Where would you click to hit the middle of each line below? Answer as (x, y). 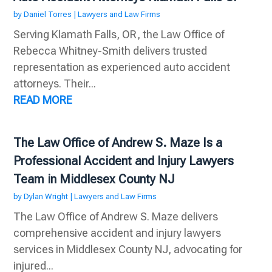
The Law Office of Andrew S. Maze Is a (118, 143)
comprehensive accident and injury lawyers (117, 233)
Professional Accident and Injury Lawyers (124, 161)
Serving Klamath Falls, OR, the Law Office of (119, 35)
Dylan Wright (46, 197)
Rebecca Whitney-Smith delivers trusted (110, 51)
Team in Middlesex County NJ (94, 179)
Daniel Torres (48, 15)
